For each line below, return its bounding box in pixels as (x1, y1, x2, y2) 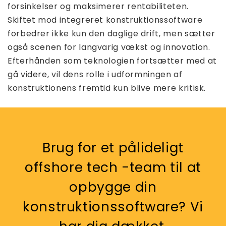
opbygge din (69, 177, 157, 196)
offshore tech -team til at (25, 157, 201, 177)
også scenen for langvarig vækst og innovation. (8, 41, 210, 53)
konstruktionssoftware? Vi (22, 197, 203, 216)
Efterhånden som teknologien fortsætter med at (8, 54, 217, 67)
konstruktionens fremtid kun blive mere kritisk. (8, 82, 206, 94)
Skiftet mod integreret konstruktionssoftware (8, 14, 203, 26)
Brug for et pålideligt (42, 138, 184, 157)
